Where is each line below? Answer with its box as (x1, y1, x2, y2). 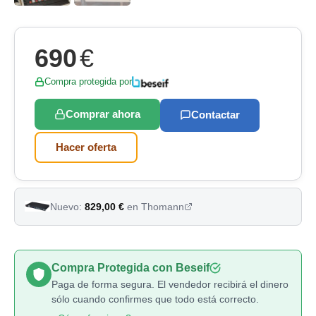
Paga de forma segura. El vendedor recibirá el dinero (51, 278, 288, 290)
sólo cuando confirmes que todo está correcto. (51, 293, 259, 305)
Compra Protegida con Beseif (51, 261, 209, 274)
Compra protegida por (44, 76, 132, 87)
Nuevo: (50, 200, 85, 212)
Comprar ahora (66, 107, 140, 120)
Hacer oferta (56, 140, 116, 153)
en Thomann (124, 200, 184, 212)
